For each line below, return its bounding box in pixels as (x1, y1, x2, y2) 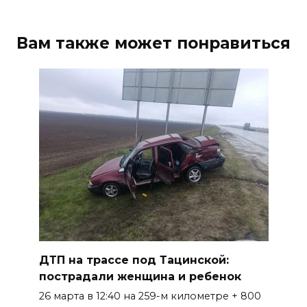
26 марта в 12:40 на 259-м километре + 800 (38, 290, 261, 303)
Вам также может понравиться (16, 33, 291, 53)
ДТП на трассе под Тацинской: (38, 253, 229, 267)
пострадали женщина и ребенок (38, 269, 241, 283)
